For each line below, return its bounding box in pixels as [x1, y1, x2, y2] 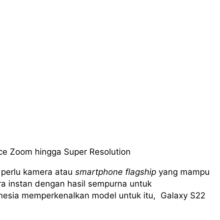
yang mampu [156, 167, 210, 177]
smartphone [75, 167, 123, 177]
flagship [125, 167, 156, 177]
